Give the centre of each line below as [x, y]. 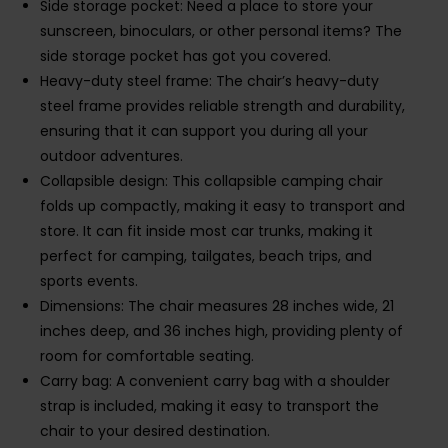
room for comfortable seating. [147, 356]
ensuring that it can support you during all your [204, 131]
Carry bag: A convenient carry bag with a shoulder [215, 381]
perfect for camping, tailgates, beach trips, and [206, 256]
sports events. [89, 281]
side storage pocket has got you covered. [185, 56]
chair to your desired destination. [155, 431]
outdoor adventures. [111, 156]
